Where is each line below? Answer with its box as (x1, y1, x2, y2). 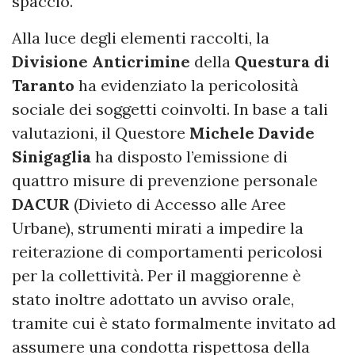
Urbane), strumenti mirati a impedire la (12, 217, 303, 238)
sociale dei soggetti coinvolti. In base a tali (12, 98, 328, 119)
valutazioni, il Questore (12, 122, 189, 143)
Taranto (12, 74, 74, 95)
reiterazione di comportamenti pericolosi (12, 241, 323, 261)
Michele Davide (189, 122, 315, 143)
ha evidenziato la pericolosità (74, 74, 299, 95)
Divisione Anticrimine (12, 51, 190, 71)
